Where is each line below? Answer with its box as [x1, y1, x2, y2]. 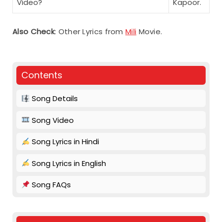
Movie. [136, 26, 163, 37]
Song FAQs [30, 179, 71, 190]
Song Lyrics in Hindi [30, 136, 100, 147]
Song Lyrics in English [30, 158, 107, 168]
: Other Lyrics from [55, 26, 126, 37]
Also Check [12, 26, 55, 37]
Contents [21, 68, 62, 81]
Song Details [30, 93, 78, 104]
